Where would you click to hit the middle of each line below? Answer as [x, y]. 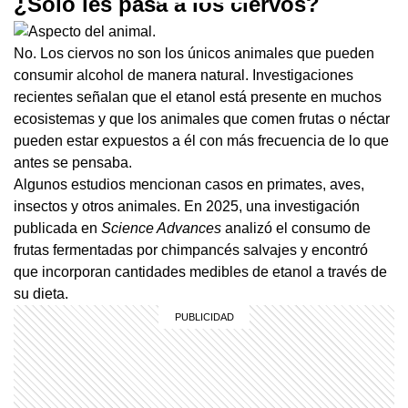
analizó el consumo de [296, 229]
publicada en [57, 229]
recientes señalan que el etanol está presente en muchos [198, 97]
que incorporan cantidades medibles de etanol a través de [200, 272]
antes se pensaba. [73, 163]
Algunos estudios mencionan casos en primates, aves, [189, 185]
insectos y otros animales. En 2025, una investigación [187, 207]
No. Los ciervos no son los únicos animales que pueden [194, 54]
